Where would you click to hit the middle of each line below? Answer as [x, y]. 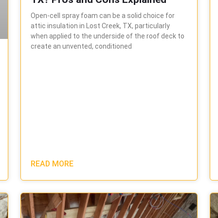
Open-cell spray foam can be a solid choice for [103, 15]
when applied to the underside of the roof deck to [108, 36]
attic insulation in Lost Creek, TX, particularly [100, 26]
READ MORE [52, 164]
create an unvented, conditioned [82, 46]
